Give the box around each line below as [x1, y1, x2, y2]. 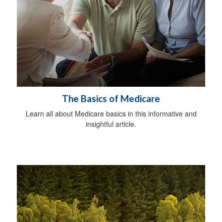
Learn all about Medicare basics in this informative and [25, 109, 197, 119]
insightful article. [86, 119, 136, 129]
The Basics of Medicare [62, 93, 160, 105]
